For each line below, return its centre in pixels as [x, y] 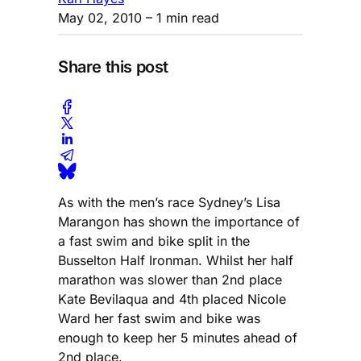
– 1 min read [180, 17]
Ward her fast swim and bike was [159, 318]
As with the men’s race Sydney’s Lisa [169, 202]
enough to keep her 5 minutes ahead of [178, 337]
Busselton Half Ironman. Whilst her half [176, 260]
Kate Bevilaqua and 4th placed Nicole [172, 299]
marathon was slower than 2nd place [170, 279]
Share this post [113, 67]
